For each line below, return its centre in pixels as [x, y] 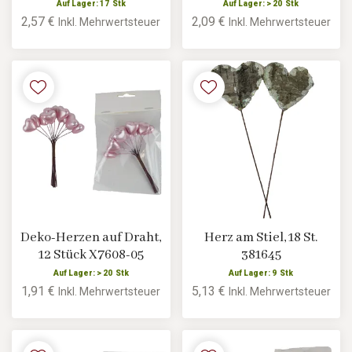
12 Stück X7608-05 [91, 255]
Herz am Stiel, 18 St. [261, 238]
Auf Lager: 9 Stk [261, 273]
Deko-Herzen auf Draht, [91, 238]
